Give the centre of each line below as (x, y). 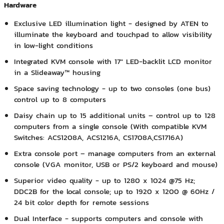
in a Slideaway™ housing (57, 72)
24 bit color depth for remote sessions (81, 202)
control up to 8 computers (60, 99)
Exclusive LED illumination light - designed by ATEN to (111, 23)
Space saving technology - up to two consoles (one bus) (112, 88)
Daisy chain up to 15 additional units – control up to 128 (114, 115)
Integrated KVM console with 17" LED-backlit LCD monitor (113, 61)
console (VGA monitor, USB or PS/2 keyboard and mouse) (115, 164)
